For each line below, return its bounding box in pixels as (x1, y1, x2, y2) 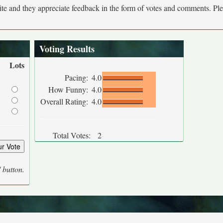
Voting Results (39, 42, 95, 55)
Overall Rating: (40, 96, 91, 107)
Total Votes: (53, 130, 91, 140)
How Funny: (48, 84, 91, 95)
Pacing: (65, 72, 91, 83)
